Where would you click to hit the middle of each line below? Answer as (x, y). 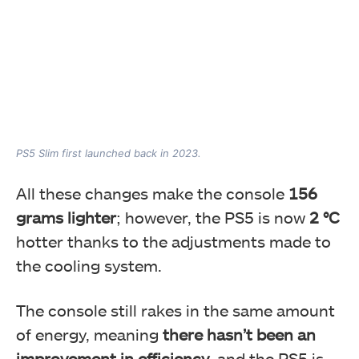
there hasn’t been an (237, 334)
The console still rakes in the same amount (175, 310)
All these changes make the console (152, 193)
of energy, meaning (87, 334)
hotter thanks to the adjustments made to (173, 241)
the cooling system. (89, 265)
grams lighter (66, 217)
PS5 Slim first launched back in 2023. (109, 153)
